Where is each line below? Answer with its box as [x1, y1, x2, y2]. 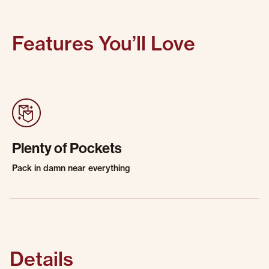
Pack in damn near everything [12, 163, 130, 174]
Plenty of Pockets [12, 139, 122, 157]
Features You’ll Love [12, 31, 195, 55]
